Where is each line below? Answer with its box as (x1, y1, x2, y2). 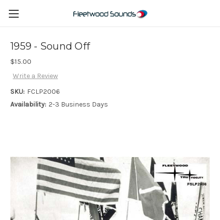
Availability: (10, 100, 46, 109)
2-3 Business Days (48, 100, 108, 109)
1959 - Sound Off (10, 40, 90, 53)
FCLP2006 (27, 87, 60, 96)
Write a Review (12, 72, 58, 81)
